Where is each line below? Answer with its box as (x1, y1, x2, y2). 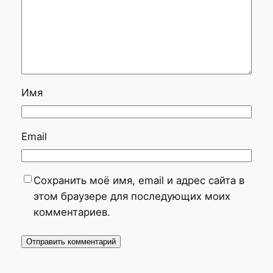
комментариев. (33, 205, 110, 218)
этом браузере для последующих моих (33, 190, 230, 202)
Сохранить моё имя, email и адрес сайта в (33, 174, 244, 186)
